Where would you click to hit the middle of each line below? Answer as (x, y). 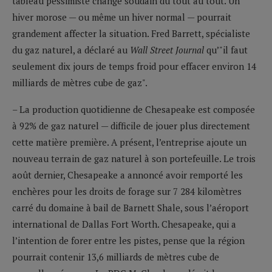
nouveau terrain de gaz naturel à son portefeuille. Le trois (134, 158)
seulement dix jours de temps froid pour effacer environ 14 (134, 66)
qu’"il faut (226, 49)
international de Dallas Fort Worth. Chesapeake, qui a (124, 224)
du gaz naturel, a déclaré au (71, 49)
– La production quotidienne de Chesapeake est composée (134, 109)
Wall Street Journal (167, 49)
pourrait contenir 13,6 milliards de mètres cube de (116, 257)
